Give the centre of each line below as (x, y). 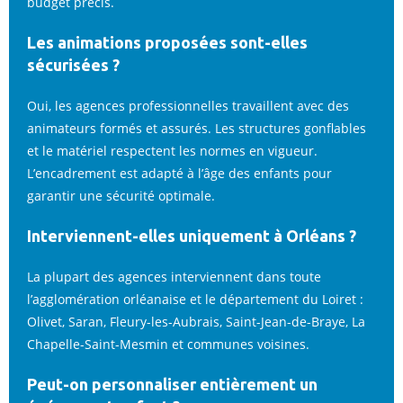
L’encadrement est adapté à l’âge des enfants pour (179, 173)
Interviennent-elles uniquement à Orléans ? (192, 236)
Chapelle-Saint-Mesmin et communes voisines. (168, 344)
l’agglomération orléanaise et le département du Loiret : (195, 299)
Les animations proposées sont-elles (167, 42)
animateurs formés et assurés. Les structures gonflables (197, 128)
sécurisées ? (73, 65)
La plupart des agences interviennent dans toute (174, 277)
